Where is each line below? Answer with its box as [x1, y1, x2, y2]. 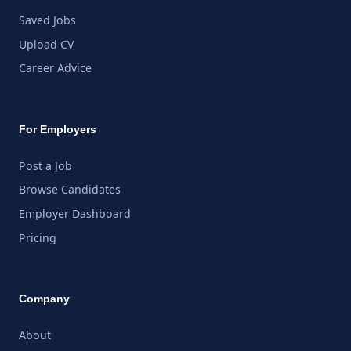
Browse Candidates [19, 182, 121, 197]
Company [19, 292, 70, 306]
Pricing [19, 230, 56, 245]
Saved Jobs [19, 13, 76, 28]
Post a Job [19, 157, 72, 173]
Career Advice [19, 60, 92, 76]
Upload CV [19, 36, 74, 52]
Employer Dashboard [19, 206, 131, 222]
